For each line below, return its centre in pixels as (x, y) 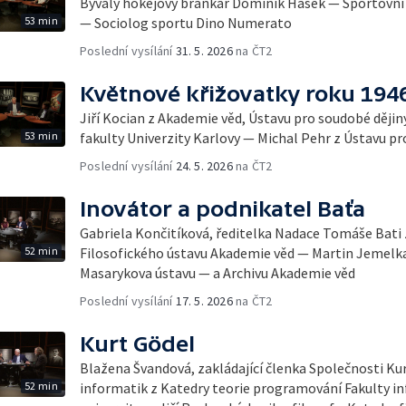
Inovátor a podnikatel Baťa (222, 208)
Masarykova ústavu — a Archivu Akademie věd (217, 272)
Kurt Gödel (137, 343)
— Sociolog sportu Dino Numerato (186, 22)
